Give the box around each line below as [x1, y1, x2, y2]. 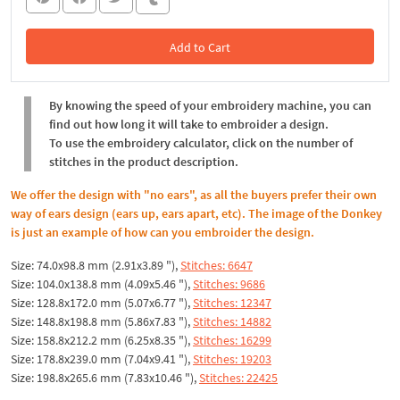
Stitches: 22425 [199, 369, 278, 386]
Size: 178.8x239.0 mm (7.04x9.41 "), [11, 350, 193, 367]
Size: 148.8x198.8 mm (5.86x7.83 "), [11, 312, 193, 329]
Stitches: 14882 [193, 312, 271, 329]
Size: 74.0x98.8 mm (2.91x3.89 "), [11, 256, 180, 273]
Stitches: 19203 [193, 350, 271, 367]
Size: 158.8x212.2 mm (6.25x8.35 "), [11, 331, 193, 348]
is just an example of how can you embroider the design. [11, 223, 314, 240]
